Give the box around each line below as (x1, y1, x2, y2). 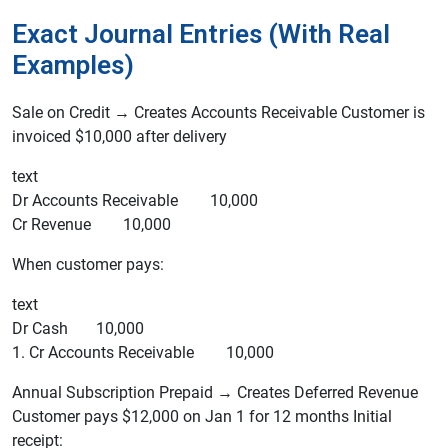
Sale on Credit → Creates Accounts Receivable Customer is (12, 103, 425, 123)
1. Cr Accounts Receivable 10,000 (12, 343, 274, 363)
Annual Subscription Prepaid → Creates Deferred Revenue (12, 383, 418, 403)
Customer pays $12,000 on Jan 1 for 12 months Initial (12, 407, 392, 427)
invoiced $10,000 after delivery (12, 127, 227, 147)
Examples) (12, 50, 134, 81)
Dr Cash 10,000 (12, 319, 144, 339)
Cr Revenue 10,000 (12, 215, 171, 235)
